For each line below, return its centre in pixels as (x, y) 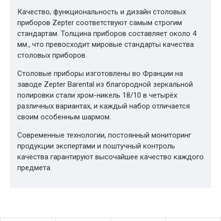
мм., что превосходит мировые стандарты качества (106, 44)
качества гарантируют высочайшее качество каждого (110, 157)
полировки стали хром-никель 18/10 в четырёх (97, 95)
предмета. (35, 168)
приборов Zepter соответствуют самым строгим (100, 23)
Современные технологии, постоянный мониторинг (104, 135)
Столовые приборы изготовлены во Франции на (100, 74)
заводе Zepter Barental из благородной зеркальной (105, 84)
